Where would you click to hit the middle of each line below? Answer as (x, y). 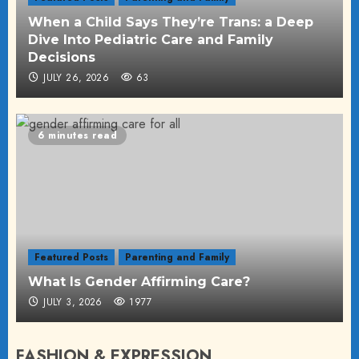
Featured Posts (71, 257)
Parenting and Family (177, 257)
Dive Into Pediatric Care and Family (151, 39)
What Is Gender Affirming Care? (139, 281)
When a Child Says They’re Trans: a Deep (171, 22)
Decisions (62, 57)
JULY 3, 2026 (73, 302)
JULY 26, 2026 (77, 77)
